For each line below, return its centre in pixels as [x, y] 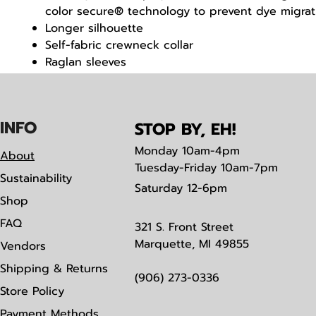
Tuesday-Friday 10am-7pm [206, 168]
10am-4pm [209, 151]
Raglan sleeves [86, 62]
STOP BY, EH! [185, 130]
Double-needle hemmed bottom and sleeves [170, 79]
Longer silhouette [94, 29]
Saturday [159, 189]
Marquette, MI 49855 [192, 244]
